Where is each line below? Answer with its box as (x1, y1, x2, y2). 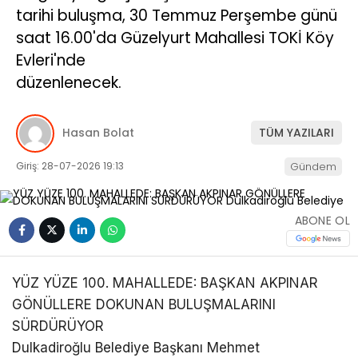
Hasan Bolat (62, 125, 134, 141)
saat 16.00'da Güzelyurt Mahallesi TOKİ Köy (16, 27, 334, 50)
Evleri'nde (16, 50, 86, 72)
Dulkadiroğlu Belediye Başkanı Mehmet (12, 339, 260, 356)
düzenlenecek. (16, 72, 121, 94)
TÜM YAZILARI (259, 125, 334, 141)
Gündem (290, 158, 336, 174)
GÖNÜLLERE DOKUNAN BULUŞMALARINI (12, 296, 276, 312)
